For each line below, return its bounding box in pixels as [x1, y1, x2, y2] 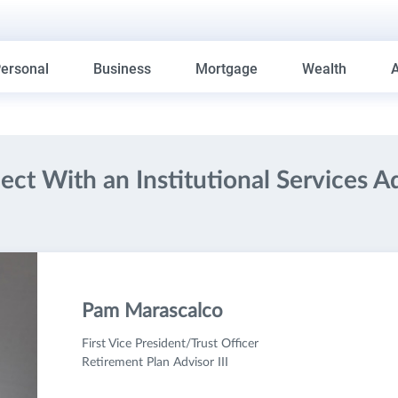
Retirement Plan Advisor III [81, 356, 228, 369]
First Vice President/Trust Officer [81, 338, 259, 350]
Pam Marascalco [81, 301, 222, 321]
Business [93, 60, 152, 77]
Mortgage [195, 60, 259, 77]
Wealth [302, 60, 347, 77]
